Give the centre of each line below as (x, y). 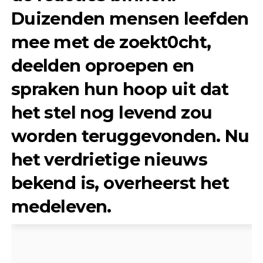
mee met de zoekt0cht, (111, 42)
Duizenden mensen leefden (130, 18)
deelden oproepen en (102, 65)
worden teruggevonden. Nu (130, 136)
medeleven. (61, 206)
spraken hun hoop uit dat (120, 89)
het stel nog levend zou (112, 112)
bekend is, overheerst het (120, 183)
